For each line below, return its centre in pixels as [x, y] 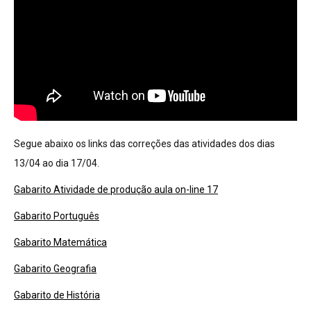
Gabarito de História [57, 295]
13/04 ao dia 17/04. [57, 163]
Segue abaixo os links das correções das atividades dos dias [144, 144]
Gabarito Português [57, 216]
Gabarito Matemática [60, 242]
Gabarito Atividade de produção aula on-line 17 [116, 190]
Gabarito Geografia [55, 269]
